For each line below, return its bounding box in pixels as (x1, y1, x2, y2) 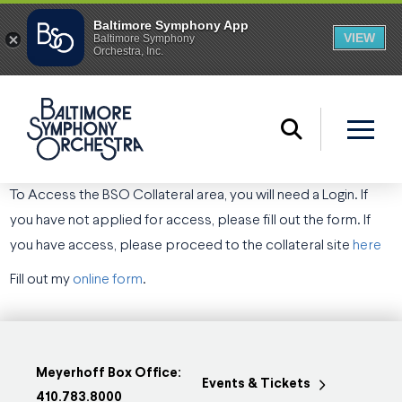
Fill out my (10, 272, 74, 287)
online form (73, 272, 144, 287)
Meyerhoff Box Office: (36, 367, 182, 381)
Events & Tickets (202, 378, 311, 392)
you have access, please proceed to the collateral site (10, 239, 354, 253)
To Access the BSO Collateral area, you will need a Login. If (10, 188, 369, 203)
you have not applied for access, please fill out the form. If (10, 214, 371, 228)
